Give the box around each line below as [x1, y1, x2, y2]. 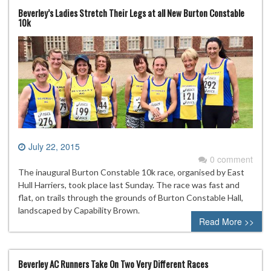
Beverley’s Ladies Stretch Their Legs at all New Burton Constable [18, 6, 244, 19]
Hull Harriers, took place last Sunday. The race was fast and [18, 179, 240, 190]
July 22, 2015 [28, 140, 80, 152]
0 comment [210, 152, 253, 165]
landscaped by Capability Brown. [18, 204, 140, 215]
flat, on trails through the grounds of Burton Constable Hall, [18, 192, 243, 203]
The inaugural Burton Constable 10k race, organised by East [18, 166, 244, 177]
